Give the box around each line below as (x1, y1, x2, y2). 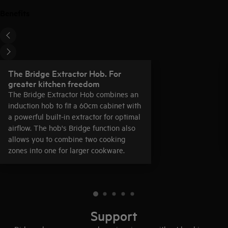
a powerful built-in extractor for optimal (8, 111, 140, 121)
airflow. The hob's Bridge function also (8, 122, 135, 132)
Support (91, 207, 137, 224)
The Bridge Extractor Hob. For (8, 67, 121, 79)
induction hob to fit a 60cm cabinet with (8, 100, 141, 110)
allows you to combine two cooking (8, 133, 125, 144)
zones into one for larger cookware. (8, 145, 125, 155)
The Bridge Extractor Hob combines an (8, 89, 138, 99)
